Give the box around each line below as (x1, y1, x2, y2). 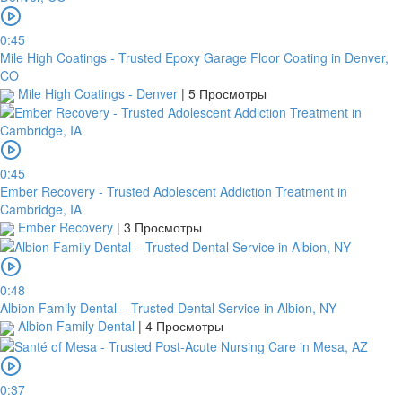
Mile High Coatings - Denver (14, 84, 181, 103)
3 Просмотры (124, 217, 202, 236)
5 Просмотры (188, 84, 267, 103)
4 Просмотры (145, 317, 223, 336)
